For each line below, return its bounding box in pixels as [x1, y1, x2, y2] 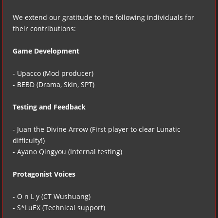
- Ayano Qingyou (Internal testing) [13, 146, 122, 156]
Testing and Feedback [13, 102, 86, 111]
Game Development [13, 46, 79, 55]
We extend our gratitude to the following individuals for [13, 12, 194, 22]
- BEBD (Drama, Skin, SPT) [13, 79, 94, 89]
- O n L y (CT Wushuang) [13, 191, 91, 201]
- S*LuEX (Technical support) [13, 202, 105, 212]
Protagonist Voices [13, 169, 75, 179]
